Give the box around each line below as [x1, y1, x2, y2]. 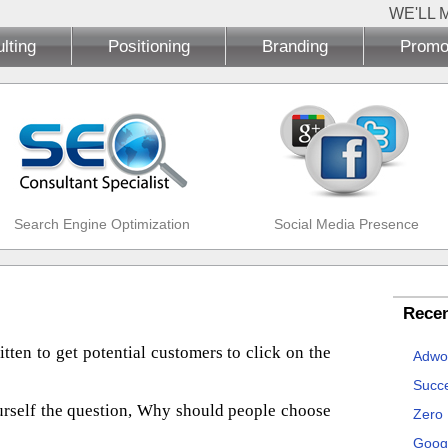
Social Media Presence [273, 216, 419, 232]
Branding [262, 36, 328, 56]
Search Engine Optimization [13, 216, 190, 232]
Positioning [108, 36, 190, 56]
